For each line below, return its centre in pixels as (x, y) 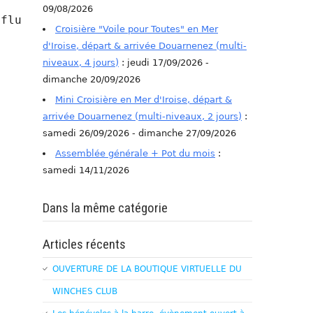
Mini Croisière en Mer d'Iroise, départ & (144, 99)
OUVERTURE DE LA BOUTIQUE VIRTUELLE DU (147, 269)
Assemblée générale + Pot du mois (135, 153)
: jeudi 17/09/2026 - (164, 62)
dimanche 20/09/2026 (92, 79)
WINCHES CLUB (85, 291)
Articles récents (84, 244)
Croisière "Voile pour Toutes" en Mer (137, 29)
